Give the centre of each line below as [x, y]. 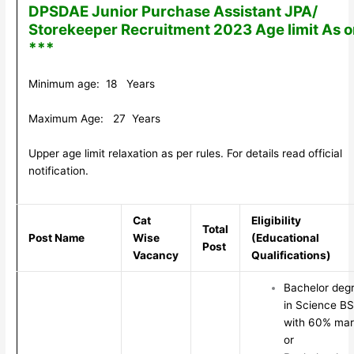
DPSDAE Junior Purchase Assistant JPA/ [173, 12]
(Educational [285, 238]
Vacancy [155, 256]
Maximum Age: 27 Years [94, 119]
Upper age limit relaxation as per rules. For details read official [185, 154]
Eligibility [276, 221]
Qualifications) [291, 256]
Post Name [56, 238]
